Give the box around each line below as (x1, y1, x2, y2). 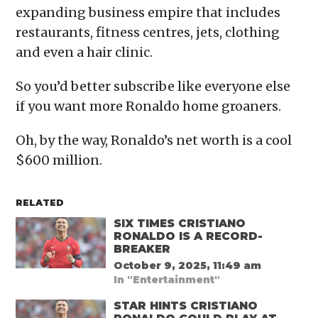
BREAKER (114, 241, 171, 256)
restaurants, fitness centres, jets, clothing (16, 24, 280, 41)
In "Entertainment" (114, 273, 221, 287)
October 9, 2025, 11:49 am (114, 259, 262, 273)
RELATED (16, 197, 65, 209)
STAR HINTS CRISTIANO (114, 299, 258, 313)
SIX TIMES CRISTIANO (114, 216, 246, 230)
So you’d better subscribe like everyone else (16, 78, 291, 95)
